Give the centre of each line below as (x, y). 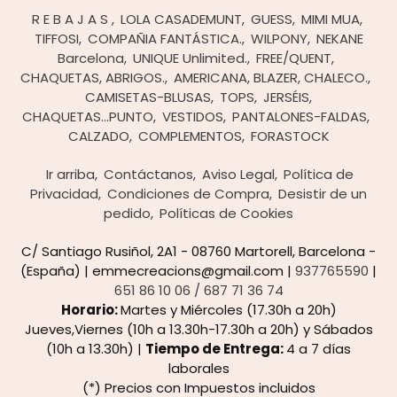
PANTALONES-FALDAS (299, 116)
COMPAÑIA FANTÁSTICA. (164, 38)
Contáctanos (148, 174)
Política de (319, 174)
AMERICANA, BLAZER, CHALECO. (271, 77)
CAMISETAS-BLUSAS (148, 97)
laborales (198, 368)
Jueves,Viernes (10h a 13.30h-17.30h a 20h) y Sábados (198, 329)
